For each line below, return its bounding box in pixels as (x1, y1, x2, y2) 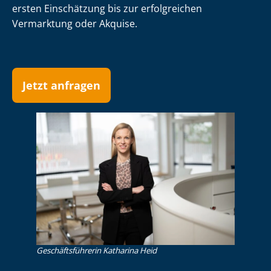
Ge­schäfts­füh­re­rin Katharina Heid (36, 244, 157, 256)
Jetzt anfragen (22, 78, 100, 93)
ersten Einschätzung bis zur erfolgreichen (12, 2, 202, 16)
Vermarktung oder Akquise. (12, 17, 137, 31)
